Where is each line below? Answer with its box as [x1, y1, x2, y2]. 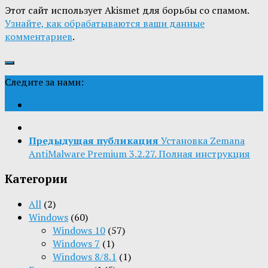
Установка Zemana [161, 134, 245, 148]
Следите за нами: [5, 75, 84, 89]
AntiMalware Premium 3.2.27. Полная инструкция [29, 147, 250, 161]
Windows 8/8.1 [53, 249, 117, 263]
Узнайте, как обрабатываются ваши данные [5, 17, 205, 31]
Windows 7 [53, 236, 100, 250]
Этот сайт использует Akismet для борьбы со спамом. [5, 4, 249, 17]
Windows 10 [53, 223, 105, 237]
